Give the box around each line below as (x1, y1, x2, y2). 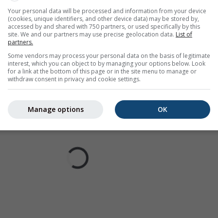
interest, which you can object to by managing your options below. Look (8, 59, 205, 68)
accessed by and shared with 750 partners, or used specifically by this (8, 22, 200, 31)
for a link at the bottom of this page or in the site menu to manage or (8, 67, 197, 75)
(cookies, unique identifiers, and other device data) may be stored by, (8, 14, 199, 23)
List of (176, 30, 192, 38)
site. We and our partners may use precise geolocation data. (8, 30, 176, 38)
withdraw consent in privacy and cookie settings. (8, 74, 141, 83)
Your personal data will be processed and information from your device (8, 6, 206, 15)
